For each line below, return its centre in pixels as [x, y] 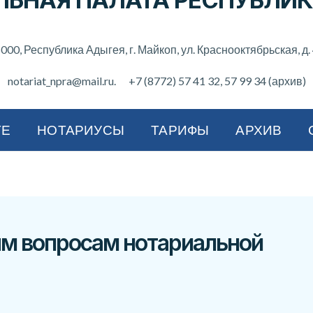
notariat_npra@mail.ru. [61, 81]
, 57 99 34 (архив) [263, 81]
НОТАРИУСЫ [81, 130]
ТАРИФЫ [180, 130]
